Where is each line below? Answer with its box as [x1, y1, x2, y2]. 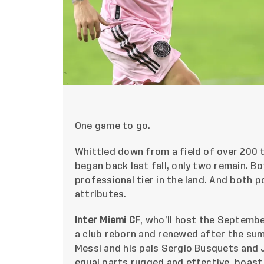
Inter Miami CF [75, 216, 141, 226]
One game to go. [75, 121, 151, 131]
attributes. [75, 190, 127, 200]
